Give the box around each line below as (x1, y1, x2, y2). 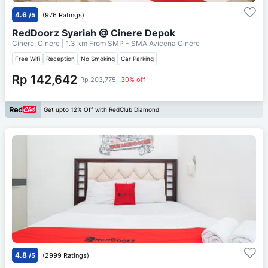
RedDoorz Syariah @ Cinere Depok (12, 26, 175, 39)
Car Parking (121, 54, 154, 62)
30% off (121, 75, 145, 84)
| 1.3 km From (62, 38, 106, 48)
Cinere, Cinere (12, 38, 62, 48)
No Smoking (81, 54, 115, 62)
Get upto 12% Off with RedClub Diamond (44, 106, 159, 114)
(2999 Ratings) (42, 251, 89, 260)
